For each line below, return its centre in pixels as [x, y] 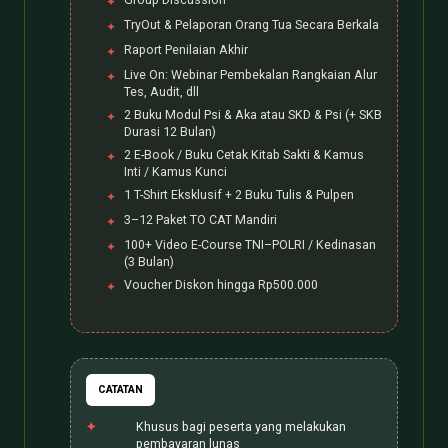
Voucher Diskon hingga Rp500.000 [221, 284]
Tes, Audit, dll [161, 91]
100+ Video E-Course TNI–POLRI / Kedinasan [250, 244]
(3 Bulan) [149, 261]
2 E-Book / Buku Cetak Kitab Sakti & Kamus [244, 154]
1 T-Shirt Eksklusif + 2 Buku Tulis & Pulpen [239, 194]
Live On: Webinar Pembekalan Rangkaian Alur [250, 74]
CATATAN [120, 389]
